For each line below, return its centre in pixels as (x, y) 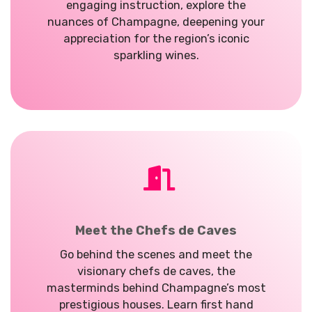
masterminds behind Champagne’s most (156, 288)
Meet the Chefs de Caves (156, 231)
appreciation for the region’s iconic (156, 39)
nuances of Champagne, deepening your (156, 22)
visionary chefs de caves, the (156, 272)
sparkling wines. (156, 56)
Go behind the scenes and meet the (156, 255)
